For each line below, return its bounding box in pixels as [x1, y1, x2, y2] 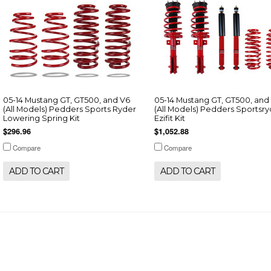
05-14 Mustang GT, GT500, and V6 [3, 96, 130, 105]
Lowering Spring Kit [3, 114, 80, 123]
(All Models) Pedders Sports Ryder [3, 105, 136, 114]
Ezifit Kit [154, 114, 185, 123]
